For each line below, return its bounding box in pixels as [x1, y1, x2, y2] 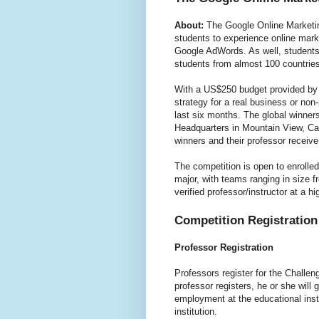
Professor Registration [174, 241, 273, 253]
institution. [174, 305, 217, 317]
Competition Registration [174, 212, 318, 227]
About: [174, 19, 204, 31]
